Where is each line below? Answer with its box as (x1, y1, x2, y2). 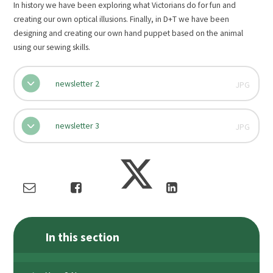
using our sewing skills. (13, 42, 91, 53)
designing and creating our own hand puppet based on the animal (13, 28, 244, 39)
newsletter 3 (55, 120, 99, 132)
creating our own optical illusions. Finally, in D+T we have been (13, 14, 230, 25)
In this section (46, 230, 120, 245)
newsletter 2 (55, 78, 99, 90)
